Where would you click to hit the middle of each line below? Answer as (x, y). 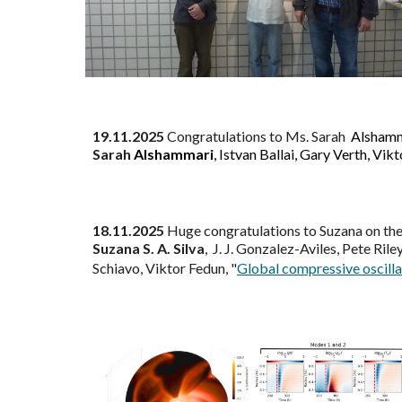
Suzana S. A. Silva (148, 248)
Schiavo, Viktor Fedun (158, 268)
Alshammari (172, 154)
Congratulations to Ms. (239, 136)
